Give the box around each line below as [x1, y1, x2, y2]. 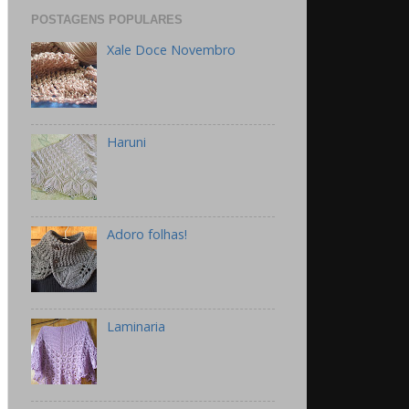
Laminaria [106, 318, 165, 336]
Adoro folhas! [106, 225, 187, 243]
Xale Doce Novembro [106, 40, 236, 58]
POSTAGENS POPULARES [31, 13, 183, 26]
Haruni [106, 132, 146, 151]
